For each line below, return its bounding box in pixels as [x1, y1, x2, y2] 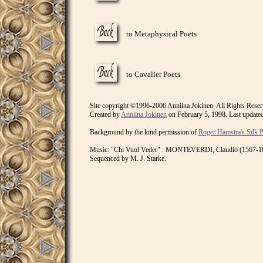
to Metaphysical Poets [126, 29, 197, 38]
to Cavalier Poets [126, 70, 180, 79]
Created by [90, 110, 121, 119]
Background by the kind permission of [90, 128, 198, 136]
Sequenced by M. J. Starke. [90, 154, 166, 163]
